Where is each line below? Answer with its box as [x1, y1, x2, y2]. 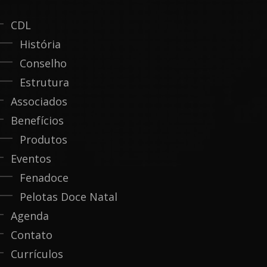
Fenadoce [20, 170, 69, 185]
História [20, 37, 61, 51]
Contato [11, 228, 52, 242]
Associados [11, 94, 67, 108]
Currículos [11, 247, 63, 261]
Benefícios [11, 113, 64, 128]
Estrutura [20, 75, 69, 89]
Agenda [11, 209, 49, 223]
